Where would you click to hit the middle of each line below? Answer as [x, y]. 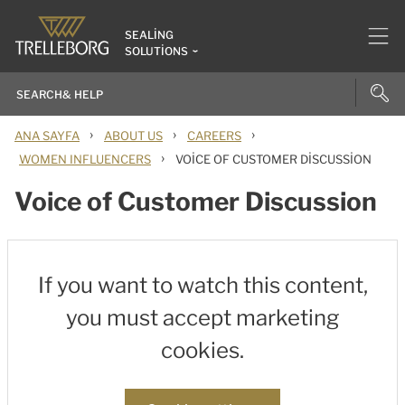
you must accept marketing [202, 318]
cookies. [202, 350]
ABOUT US [133, 136]
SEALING [149, 35]
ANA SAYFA [47, 136]
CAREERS [214, 136]
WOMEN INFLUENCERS [85, 159]
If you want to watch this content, [202, 285]
